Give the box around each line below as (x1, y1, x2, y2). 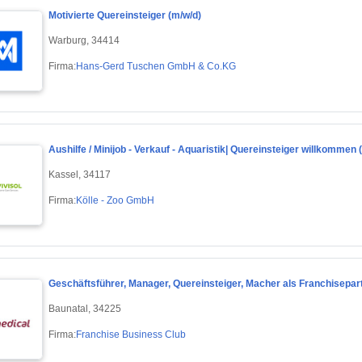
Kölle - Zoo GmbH (76, 194, 154, 206)
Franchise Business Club (76, 328, 186, 340)
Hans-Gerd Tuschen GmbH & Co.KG (76, 60, 236, 72)
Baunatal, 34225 (48, 302, 121, 314)
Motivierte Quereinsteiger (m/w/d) (48, 10, 201, 22)
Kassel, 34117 (48, 168, 111, 180)
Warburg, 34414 (48, 34, 120, 46)
